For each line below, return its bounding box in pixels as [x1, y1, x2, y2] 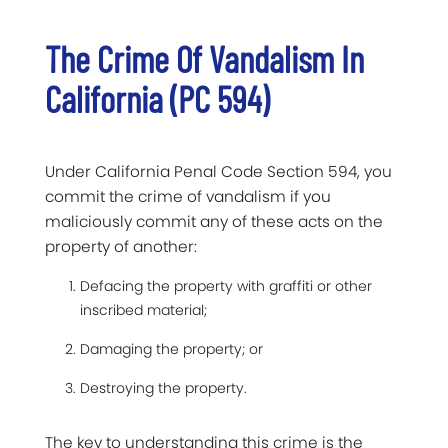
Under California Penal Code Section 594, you [45, 161, 392, 183]
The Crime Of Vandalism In [45, 37, 364, 81]
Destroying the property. [80, 378, 247, 399]
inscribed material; [80, 300, 207, 321]
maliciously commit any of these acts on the [45, 211, 383, 233]
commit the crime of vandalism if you [45, 186, 331, 208]
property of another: [45, 236, 197, 258]
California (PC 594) [45, 77, 269, 121]
